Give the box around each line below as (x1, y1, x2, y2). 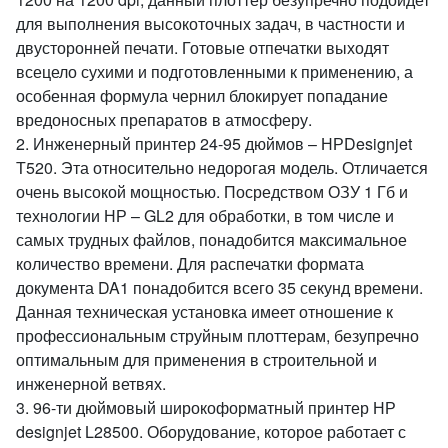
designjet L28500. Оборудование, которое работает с (16, 420, 406, 443)
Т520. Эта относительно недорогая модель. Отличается (16, 156, 428, 179)
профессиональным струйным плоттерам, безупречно (16, 324, 419, 347)
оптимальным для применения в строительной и (16, 348, 377, 371)
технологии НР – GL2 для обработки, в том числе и (16, 204, 394, 227)
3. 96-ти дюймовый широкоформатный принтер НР (16, 396, 396, 419)
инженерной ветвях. (16, 372, 166, 395)
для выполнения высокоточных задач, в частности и (16, 12, 405, 35)
